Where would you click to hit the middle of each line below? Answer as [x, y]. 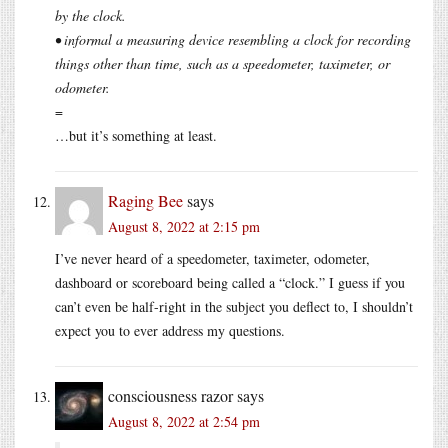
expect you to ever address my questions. [170, 330]
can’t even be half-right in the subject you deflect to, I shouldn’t [234, 306]
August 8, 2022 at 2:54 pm [184, 421]
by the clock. [90, 15]
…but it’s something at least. [136, 135]
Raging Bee [145, 200]
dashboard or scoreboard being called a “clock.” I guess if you [230, 282]
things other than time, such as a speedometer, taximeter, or [222, 63]
